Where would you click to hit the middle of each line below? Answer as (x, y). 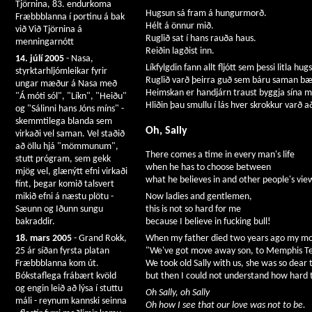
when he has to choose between (208, 168)
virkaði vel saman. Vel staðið (70, 134)
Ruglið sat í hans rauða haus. (201, 39)
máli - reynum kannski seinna (71, 301)
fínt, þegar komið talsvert (65, 184)
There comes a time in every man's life (220, 155)
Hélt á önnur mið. (180, 26)
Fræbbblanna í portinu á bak (70, 17)
